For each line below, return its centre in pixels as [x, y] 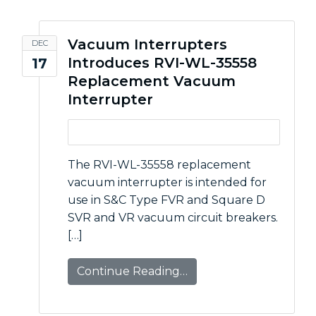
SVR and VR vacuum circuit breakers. [173, 218]
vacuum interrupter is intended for [167, 182]
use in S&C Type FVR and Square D [166, 200]
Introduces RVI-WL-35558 [162, 63]
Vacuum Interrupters [147, 44]
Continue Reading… [132, 271]
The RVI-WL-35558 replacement [159, 165]
